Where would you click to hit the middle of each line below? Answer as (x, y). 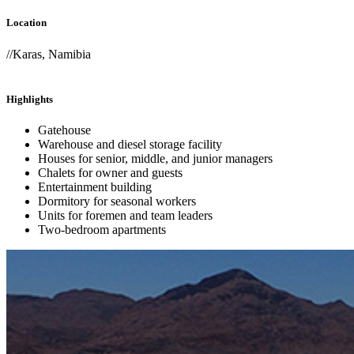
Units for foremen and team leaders (125, 215)
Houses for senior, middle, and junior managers (155, 158)
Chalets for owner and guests (110, 172)
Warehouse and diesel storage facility (130, 144)
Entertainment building (95, 186)
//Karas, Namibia (49, 54)
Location (26, 23)
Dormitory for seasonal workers (117, 201)
